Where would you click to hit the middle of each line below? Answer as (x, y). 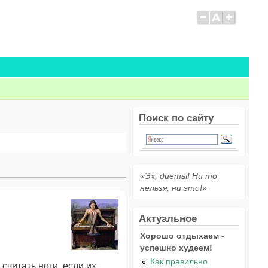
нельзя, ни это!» (173, 188)
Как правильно (179, 261)
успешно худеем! (176, 248)
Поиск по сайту (176, 118)
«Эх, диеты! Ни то (179, 176)
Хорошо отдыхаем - (182, 236)
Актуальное (168, 218)
